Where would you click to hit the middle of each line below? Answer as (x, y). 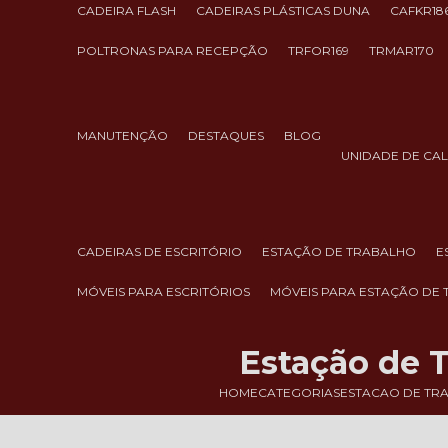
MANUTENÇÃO (128, 135)
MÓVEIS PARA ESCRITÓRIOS (169, 291)
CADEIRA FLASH (131, 10)
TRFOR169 (322, 50)
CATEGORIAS (298, 392)
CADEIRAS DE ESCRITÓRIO (164, 251)
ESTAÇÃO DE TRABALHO (343, 251)
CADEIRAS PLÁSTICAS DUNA (288, 10)
